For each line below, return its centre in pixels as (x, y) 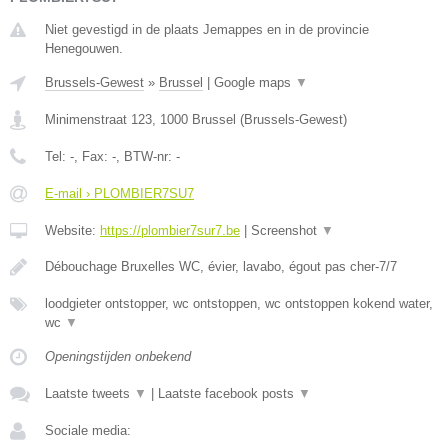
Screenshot (286, 231)
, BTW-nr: (146, 157)
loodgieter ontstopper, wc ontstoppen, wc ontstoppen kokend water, (239, 304)
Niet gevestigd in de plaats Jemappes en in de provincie (207, 30)
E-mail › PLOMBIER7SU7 (119, 194)
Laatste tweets (89, 394)
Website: (72, 231)
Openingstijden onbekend (118, 357)
